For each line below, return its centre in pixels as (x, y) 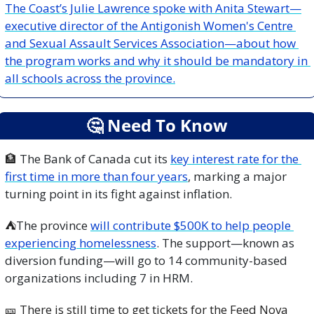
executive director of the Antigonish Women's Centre (149, 25)
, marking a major (237, 176)
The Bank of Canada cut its (94, 158)
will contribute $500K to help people (191, 225)
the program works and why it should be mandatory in (156, 60)
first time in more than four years (96, 176)
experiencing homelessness (81, 243)
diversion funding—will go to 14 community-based (146, 260)
